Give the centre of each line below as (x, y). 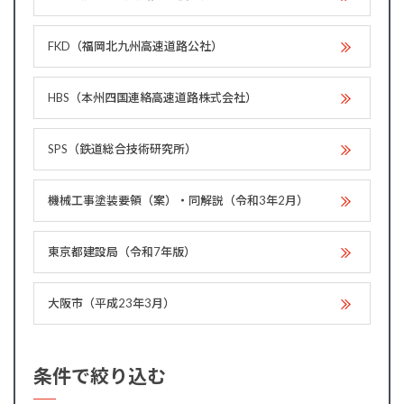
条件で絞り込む (100, 376)
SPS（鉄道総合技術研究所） (122, 149)
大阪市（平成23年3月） (111, 303)
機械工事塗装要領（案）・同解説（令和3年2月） (178, 200)
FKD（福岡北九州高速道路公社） (135, 46)
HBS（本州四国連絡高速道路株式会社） (152, 97)
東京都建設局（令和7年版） (122, 252)
